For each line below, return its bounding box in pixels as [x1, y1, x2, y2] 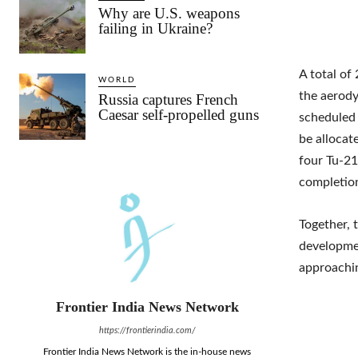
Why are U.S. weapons [98, 4, 241, 22]
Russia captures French [98, 91, 239, 109]
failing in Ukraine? [98, 19, 213, 37]
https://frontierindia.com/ [98, 326, 196, 336]
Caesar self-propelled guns [98, 106, 260, 124]
